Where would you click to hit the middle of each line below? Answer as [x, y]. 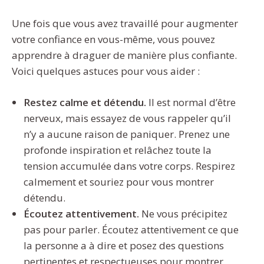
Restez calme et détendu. [85, 102]
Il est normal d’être [191, 102]
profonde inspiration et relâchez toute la [118, 150]
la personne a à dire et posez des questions [124, 245]
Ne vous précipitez [183, 213]
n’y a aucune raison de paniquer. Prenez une [127, 134]
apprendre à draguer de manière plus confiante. [124, 55]
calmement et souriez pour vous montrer [119, 181]
